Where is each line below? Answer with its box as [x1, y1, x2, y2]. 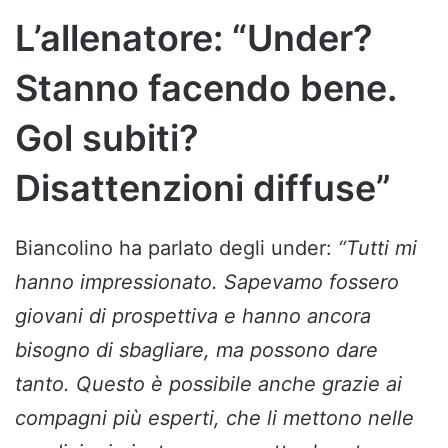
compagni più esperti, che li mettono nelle [15, 405, 414, 430]
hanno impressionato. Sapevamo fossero [15, 269, 399, 294]
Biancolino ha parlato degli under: [15, 235, 338, 260]
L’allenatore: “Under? [15, 15, 373, 60]
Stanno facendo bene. [15, 65, 396, 110]
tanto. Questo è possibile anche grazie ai [15, 371, 402, 396]
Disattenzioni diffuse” [15, 165, 391, 210]
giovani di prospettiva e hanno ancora [15, 303, 371, 328]
